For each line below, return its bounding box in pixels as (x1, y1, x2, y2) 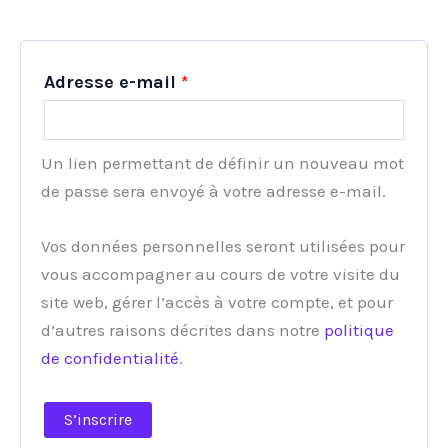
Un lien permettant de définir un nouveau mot (41, 152, 404, 173)
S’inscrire (64, 410, 132, 430)
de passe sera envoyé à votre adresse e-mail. (41, 180, 386, 201)
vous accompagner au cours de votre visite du (41, 263, 400, 284)
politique (324, 319, 394, 340)
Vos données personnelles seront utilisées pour (41, 235, 405, 256)
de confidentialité (41, 347, 179, 368)
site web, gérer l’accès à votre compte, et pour (41, 291, 393, 312)
